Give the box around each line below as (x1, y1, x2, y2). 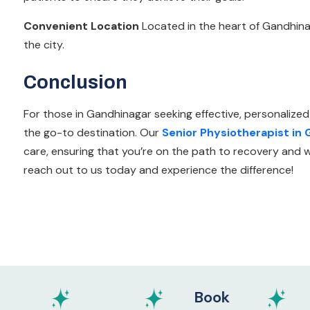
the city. (24, 37, 64, 52)
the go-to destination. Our (24, 125, 162, 140)
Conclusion (24, 71, 127, 93)
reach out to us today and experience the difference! (24, 162, 293, 177)
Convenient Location (24, 18, 139, 33)
